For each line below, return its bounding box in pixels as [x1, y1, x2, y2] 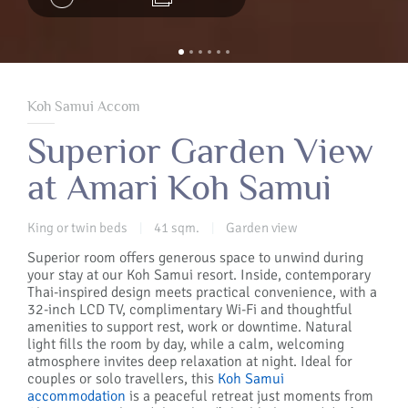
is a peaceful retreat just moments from [126, 387, 373, 406]
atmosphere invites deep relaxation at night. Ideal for [27, 352, 352, 372]
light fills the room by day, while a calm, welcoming [27, 335, 344, 354]
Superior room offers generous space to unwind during [27, 249, 363, 268]
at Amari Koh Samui [27, 167, 331, 209]
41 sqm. [154, 219, 202, 237]
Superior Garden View [27, 130, 373, 172]
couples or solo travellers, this [27, 370, 218, 389]
